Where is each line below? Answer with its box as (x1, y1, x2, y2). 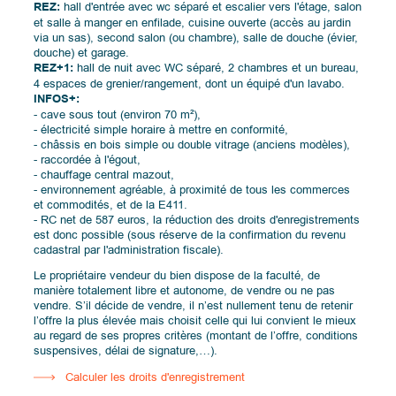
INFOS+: (34, 90, 80, 107)
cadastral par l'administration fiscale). (34, 241, 225, 257)
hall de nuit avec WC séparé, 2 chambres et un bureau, (73, 59, 360, 75)
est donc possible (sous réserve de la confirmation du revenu (34, 226, 346, 242)
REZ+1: (34, 59, 74, 76)
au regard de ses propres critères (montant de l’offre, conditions (34, 328, 359, 344)
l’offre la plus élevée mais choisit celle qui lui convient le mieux (34, 313, 357, 329)
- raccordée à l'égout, (34, 151, 141, 167)
